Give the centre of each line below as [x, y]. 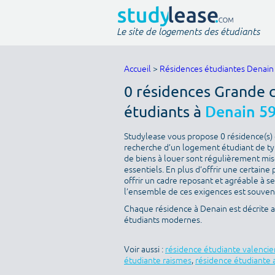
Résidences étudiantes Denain [217, 69]
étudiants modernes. [163, 220]
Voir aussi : [145, 250]
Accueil [137, 69]
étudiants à [165, 111]
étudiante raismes [158, 261]
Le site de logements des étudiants [188, 31]
